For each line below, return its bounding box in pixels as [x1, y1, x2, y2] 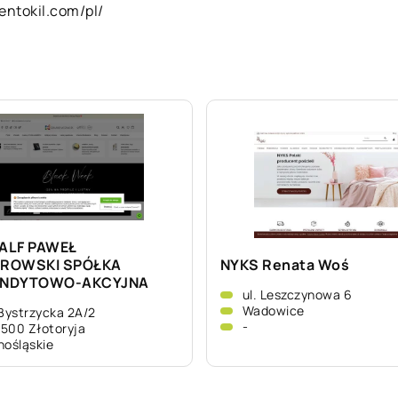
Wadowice [242, 302, 305, 319]
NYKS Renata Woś [219, 255, 349, 275]
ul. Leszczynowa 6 [242, 286, 352, 303]
